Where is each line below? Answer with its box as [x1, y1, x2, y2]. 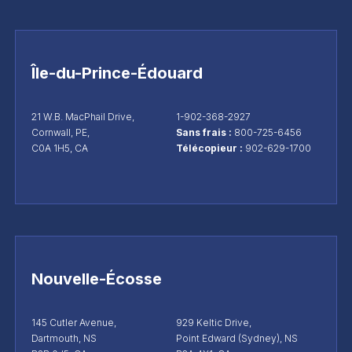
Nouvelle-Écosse [31, 269, 162, 288]
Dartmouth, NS [31, 332, 97, 344]
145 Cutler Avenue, [31, 316, 116, 328]
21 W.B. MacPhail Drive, [31, 110, 134, 123]
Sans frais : [176, 126, 234, 138]
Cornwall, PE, [31, 126, 90, 138]
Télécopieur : [176, 141, 245, 154]
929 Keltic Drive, [176, 316, 251, 328]
